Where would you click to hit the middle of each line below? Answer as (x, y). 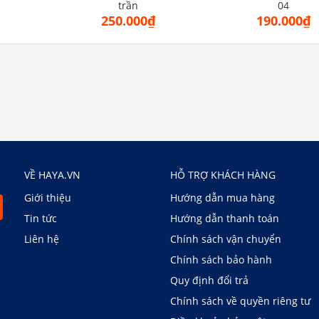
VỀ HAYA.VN (52, 175)
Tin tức (41, 219)
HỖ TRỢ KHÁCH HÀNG (223, 175)
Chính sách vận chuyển (226, 239)
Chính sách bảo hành (221, 260)
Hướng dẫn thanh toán (225, 219)
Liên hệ (42, 239)
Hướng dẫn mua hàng (223, 198)
